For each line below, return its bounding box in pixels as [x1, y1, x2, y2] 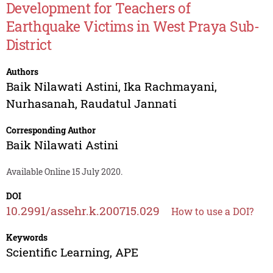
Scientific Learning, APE [5, 244, 138, 260]
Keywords [5, 232, 48, 244]
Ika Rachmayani [123, 79, 214, 94]
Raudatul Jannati [80, 96, 177, 112]
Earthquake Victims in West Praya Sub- [5, 17, 260, 36]
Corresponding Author [5, 124, 96, 136]
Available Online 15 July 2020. [5, 166, 122, 178]
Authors [5, 66, 38, 78]
